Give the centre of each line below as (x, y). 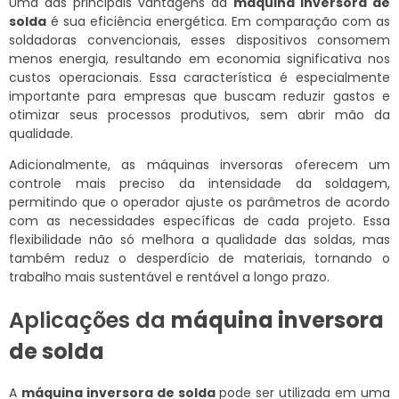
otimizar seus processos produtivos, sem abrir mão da (199, 114)
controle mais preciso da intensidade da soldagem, (199, 183)
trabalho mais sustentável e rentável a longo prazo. (169, 277)
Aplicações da (90, 320)
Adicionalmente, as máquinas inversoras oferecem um (199, 164)
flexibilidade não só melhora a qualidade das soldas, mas (199, 239)
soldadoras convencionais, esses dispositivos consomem (199, 40)
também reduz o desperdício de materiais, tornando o (199, 258)
